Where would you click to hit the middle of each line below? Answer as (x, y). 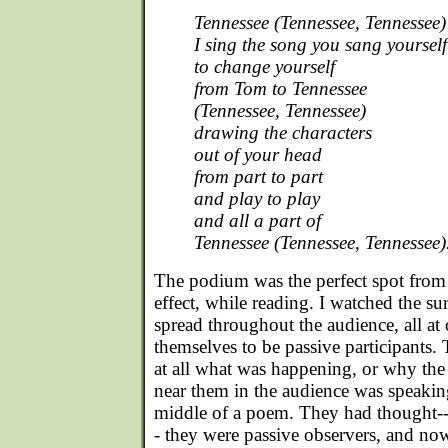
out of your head (258, 154)
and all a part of (257, 220)
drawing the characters (283, 132)
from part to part (258, 176)
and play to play (257, 198)
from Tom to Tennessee (280, 88)
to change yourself (264, 66)
